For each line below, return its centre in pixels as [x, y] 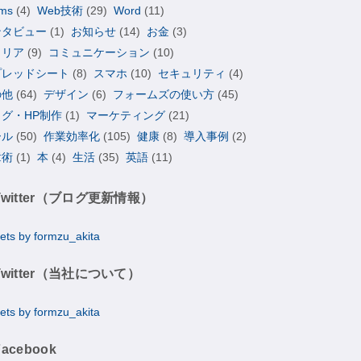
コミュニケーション [100, 52]
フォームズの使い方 [164, 94]
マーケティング [126, 115]
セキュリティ [192, 73]
